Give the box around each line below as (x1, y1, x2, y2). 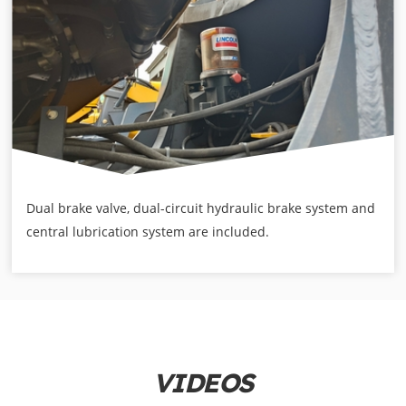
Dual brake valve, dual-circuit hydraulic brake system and (26, 199, 376, 217)
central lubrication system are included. (26, 223, 270, 240)
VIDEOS (152, 366, 253, 399)
